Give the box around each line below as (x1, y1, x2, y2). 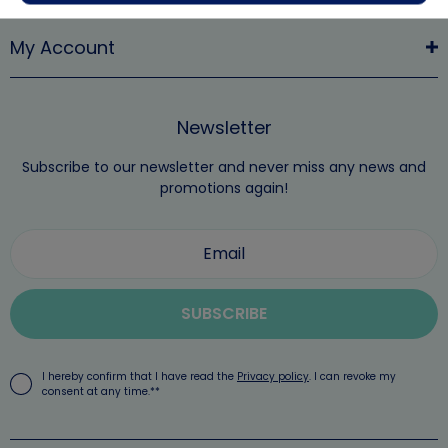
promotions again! (160, 177, 288, 198)
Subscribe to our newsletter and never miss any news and (22, 156, 426, 177)
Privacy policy (237, 368, 309, 384)
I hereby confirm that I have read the (42, 368, 237, 384)
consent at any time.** (42, 383, 160, 399)
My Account (10, 34, 115, 60)
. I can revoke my (309, 368, 396, 384)
